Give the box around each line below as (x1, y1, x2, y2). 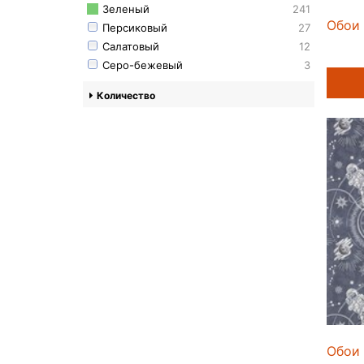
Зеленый (102, 2, 149, 16)
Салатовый (102, 40, 159, 54)
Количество (97, 89, 155, 102)
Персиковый (102, 21, 167, 35)
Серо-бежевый (102, 58, 183, 72)
